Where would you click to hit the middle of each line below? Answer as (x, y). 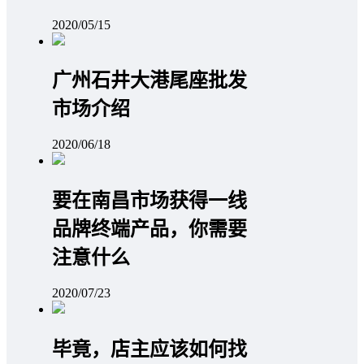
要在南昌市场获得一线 (149, 201)
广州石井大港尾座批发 (149, 81)
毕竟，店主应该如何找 (149, 350)
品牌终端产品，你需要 (149, 230)
